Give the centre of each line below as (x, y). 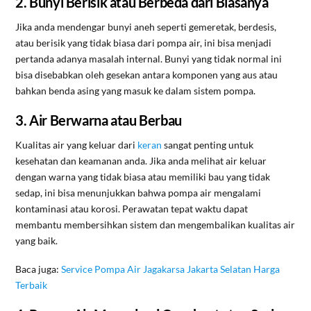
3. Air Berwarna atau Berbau (99, 120)
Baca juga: (39, 269)
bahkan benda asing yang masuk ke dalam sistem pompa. (136, 90)
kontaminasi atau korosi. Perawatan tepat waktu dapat (132, 208)
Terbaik (32, 285)
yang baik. (37, 240)
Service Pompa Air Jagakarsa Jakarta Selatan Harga (171, 269)
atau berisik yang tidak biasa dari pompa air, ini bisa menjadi (144, 42)
